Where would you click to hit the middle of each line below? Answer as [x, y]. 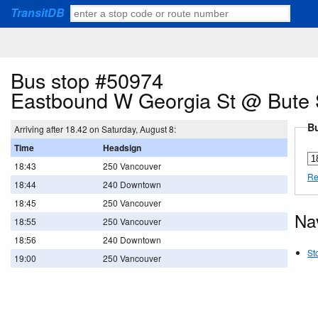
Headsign [122, 148]
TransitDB [38, 12]
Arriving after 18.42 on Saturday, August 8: [95, 129]
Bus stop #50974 [87, 80]
